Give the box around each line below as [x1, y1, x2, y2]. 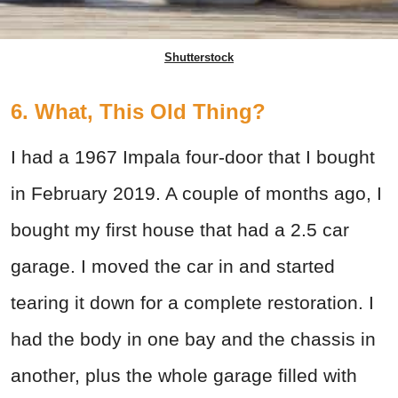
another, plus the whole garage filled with [11, 364, 357, 386]
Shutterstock [164, 50, 234, 64]
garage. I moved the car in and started [11, 255, 335, 276]
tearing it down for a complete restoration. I [11, 291, 374, 313]
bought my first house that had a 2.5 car [11, 219, 349, 240]
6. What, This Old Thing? [11, 99, 266, 123]
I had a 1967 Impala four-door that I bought [11, 146, 375, 167]
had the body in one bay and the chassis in [11, 328, 376, 349]
